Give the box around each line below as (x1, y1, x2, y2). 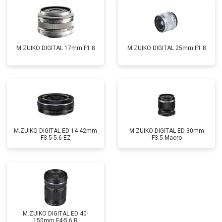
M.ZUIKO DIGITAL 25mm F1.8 (127, 45, 206, 52)
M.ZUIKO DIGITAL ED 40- (23, 210, 88, 217)
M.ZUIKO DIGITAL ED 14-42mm (14, 127, 97, 134)
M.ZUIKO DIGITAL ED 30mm (129, 127, 204, 134)
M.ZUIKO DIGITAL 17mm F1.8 (16, 45, 95, 52)
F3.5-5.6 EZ (40, 134, 71, 141)
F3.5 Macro (151, 134, 182, 141)
